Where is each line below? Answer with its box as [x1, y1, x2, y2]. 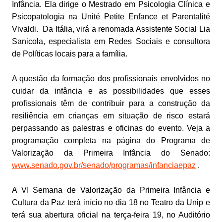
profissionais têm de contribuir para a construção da [11, 99, 211, 108]
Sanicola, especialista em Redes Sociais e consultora [11, 37, 211, 46]
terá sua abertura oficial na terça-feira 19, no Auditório [11, 211, 211, 220]
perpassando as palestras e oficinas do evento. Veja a [11, 124, 211, 133]
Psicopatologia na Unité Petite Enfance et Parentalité [11, 12, 211, 21]
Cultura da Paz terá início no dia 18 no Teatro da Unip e [11, 198, 211, 207]
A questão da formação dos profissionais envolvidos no [11, 74, 211, 83]
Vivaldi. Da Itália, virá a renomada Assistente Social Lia [11, 25, 211, 34]
